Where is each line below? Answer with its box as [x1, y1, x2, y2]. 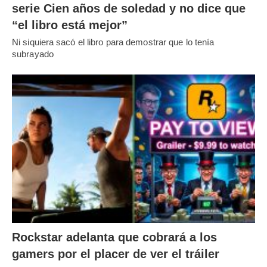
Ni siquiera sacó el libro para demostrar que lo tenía [12, 37, 215, 48]
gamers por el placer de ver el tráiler [12, 247, 219, 260]
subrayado [12, 49, 54, 60]
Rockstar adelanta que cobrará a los [12, 230, 217, 244]
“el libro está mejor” [12, 18, 128, 32]
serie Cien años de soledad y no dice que [12, 2, 246, 15]
